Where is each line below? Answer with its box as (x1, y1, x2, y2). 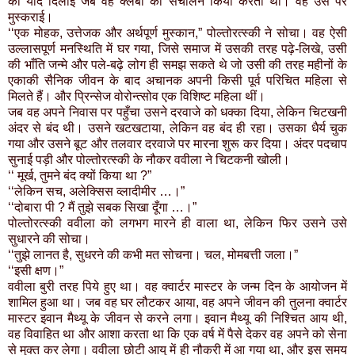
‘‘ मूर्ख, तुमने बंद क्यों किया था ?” (8, 169, 151, 183)
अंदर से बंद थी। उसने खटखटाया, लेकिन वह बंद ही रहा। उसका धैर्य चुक (8, 121, 347, 136)
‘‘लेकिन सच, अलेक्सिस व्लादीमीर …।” (8, 185, 185, 199)
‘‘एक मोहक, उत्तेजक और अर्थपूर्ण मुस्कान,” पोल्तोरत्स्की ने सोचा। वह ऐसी (8, 26, 347, 40)
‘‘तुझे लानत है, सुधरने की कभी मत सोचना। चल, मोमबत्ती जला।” (8, 248, 298, 262)
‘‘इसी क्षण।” (8, 264, 63, 278)
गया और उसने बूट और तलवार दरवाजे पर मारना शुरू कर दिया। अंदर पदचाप (8, 137, 347, 151)
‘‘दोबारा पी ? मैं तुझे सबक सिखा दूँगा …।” (8, 200, 197, 215)
